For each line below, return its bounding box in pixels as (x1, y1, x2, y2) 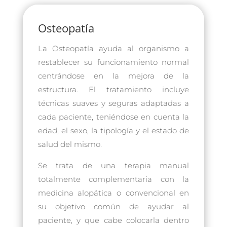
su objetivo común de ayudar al (37, 201, 190, 211)
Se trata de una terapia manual (37, 160, 190, 170)
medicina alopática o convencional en (37, 187, 190, 198)
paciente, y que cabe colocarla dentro (37, 215, 190, 225)
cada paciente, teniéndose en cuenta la (37, 111, 190, 122)
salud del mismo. (37, 139, 102, 149)
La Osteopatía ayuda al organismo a (37, 43, 190, 53)
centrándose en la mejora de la (37, 70, 190, 81)
